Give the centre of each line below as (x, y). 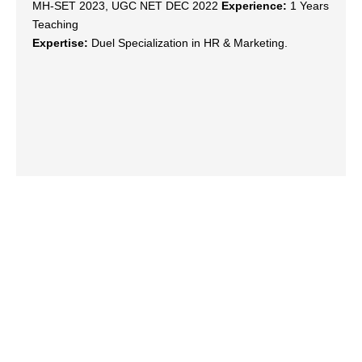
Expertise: (60, 42)
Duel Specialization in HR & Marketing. (188, 42)
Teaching (55, 24)
